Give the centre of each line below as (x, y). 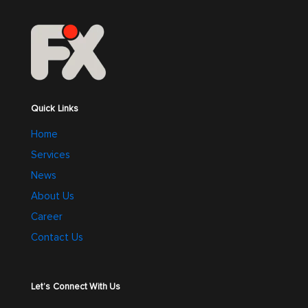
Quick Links (55, 109)
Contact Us (57, 237)
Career (47, 217)
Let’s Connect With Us (76, 287)
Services (51, 155)
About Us (53, 196)
